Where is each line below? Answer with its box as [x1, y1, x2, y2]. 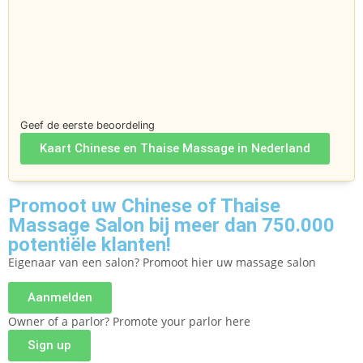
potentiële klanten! [8, 233, 171, 256]
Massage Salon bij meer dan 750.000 [8, 213, 335, 237]
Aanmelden [28, 289, 92, 305]
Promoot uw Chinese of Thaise [8, 194, 280, 217]
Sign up [28, 337, 71, 352]
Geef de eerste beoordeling [20, 118, 155, 131]
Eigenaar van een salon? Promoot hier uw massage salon [8, 254, 316, 270]
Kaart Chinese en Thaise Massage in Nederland [40, 140, 310, 156]
